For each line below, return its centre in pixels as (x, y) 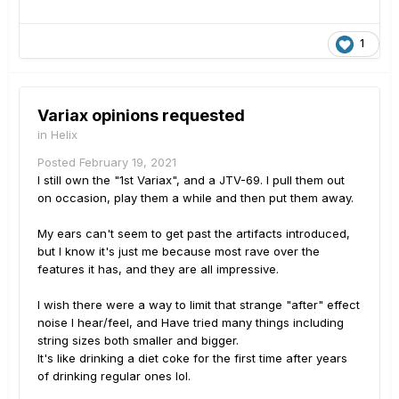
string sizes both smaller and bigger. (138, 341)
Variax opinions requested (141, 116)
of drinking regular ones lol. (116, 376)
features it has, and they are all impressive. (158, 269)
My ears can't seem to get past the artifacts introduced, (194, 234)
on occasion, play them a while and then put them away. (197, 198)
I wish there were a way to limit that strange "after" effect (199, 305)
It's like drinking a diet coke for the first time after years (192, 358)
